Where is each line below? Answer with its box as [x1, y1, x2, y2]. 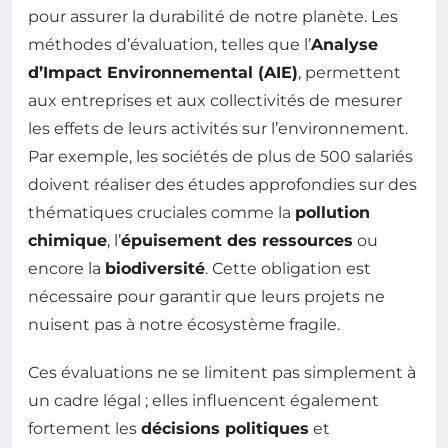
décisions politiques [141, 418, 309, 438]
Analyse [311, 34, 378, 54]
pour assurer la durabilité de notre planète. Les [28, 6, 398, 26]
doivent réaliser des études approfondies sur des [28, 174, 417, 194]
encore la [28, 258, 105, 278]
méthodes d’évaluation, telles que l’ [28, 34, 311, 54]
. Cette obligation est [205, 258, 371, 278]
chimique [28, 230, 107, 250]
